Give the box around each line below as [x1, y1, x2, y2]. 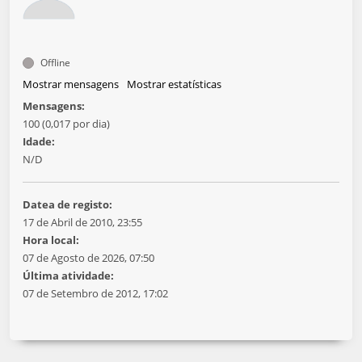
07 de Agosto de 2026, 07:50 [23, 250, 154, 265]
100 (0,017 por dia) [23, 116, 110, 131]
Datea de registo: [23, 197, 112, 212]
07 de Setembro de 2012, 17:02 [23, 286, 168, 301]
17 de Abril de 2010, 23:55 [23, 215, 142, 229]
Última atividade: [23, 268, 114, 283]
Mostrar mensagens [23, 77, 119, 91]
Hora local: [23, 233, 79, 247]
